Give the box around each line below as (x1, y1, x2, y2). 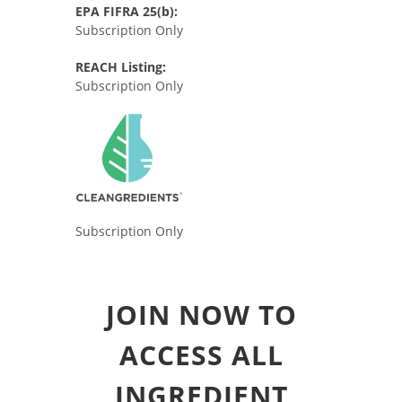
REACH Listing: (75, 58, 166, 75)
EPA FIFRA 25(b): (75, 3, 178, 20)
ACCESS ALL (118, 336, 284, 374)
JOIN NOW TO (105, 296, 297, 334)
